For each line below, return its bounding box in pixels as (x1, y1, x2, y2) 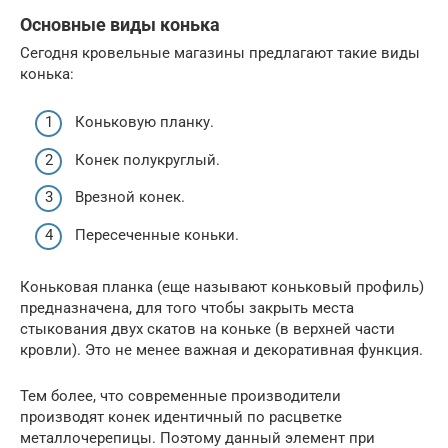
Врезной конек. (75, 188, 185, 207)
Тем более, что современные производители (20, 386, 341, 405)
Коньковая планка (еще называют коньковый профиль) (20, 277, 424, 296)
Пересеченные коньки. (75, 225, 239, 244)
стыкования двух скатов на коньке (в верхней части (20, 319, 395, 338)
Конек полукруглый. (75, 150, 220, 169)
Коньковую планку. (75, 113, 214, 132)
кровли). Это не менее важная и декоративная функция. (20, 340, 423, 359)
